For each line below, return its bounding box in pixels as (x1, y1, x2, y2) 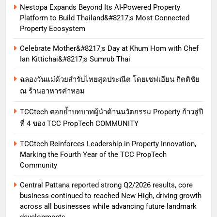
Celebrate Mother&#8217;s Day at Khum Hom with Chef (20, 44, 199, 53)
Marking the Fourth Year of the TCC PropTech (20, 150, 167, 159)
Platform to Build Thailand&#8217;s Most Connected (20, 14, 189, 23)
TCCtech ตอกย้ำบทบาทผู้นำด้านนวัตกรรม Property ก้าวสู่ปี (20, 108, 203, 117)
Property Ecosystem (20, 24, 85, 33)
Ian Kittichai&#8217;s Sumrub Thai (20, 55, 130, 64)
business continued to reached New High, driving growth (20, 191, 201, 201)
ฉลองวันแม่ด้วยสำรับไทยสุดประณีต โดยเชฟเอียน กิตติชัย (20, 75, 200, 84)
